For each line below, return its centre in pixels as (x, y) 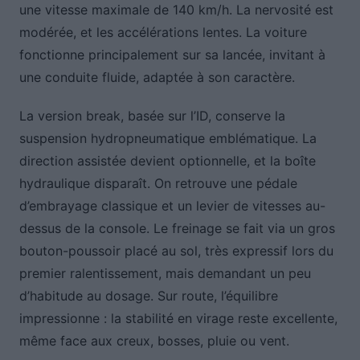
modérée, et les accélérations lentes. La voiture (163, 33)
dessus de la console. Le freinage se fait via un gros (177, 229)
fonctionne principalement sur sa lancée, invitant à (172, 55)
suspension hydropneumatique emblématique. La (168, 139)
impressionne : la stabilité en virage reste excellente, (178, 319)
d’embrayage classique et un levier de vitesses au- (172, 206)
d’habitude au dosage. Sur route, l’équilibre (148, 296)
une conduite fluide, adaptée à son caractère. (157, 78)
